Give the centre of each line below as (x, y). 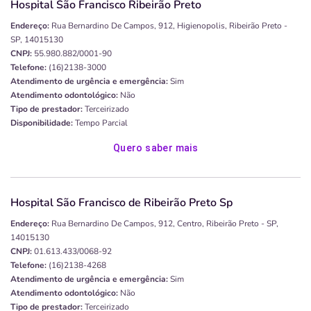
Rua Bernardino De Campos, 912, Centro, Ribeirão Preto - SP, (165, 224)
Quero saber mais (155, 148)
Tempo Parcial (100, 123)
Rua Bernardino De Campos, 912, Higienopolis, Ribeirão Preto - (169, 26)
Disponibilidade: (42, 123)
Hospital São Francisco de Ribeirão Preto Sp (121, 203)
